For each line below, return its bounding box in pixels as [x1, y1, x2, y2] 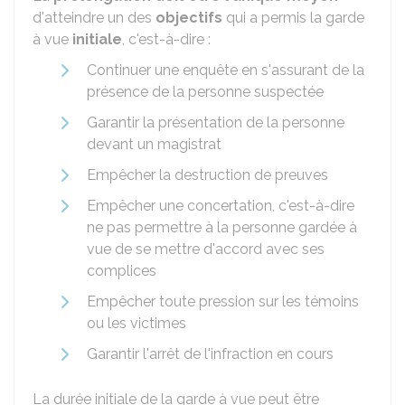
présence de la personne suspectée [87, 83, 324, 100]
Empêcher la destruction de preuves [87, 166, 328, 184]
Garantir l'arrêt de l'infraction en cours [87, 345, 334, 363]
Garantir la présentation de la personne [87, 114, 344, 131]
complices [87, 262, 156, 279]
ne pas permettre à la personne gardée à [87, 219, 357, 236]
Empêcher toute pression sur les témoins [87, 293, 359, 310]
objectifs [155, 9, 222, 26]
